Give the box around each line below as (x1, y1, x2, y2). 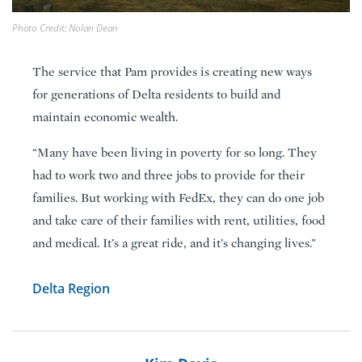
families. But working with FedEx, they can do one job (32, 190, 324, 205)
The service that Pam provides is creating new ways (32, 64, 312, 79)
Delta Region (32, 279, 110, 297)
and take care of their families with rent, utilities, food (32, 213, 325, 228)
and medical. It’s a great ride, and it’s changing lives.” (32, 235, 316, 250)
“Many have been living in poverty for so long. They (32, 145, 317, 160)
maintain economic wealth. (32, 109, 178, 124)
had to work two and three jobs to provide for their (32, 167, 305, 183)
